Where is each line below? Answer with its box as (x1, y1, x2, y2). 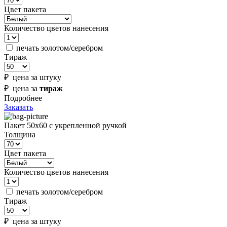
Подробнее (4, 94, 42, 103)
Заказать (4, 103, 33, 112)
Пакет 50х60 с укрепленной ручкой (4, 121, 127, 130)
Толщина (4, 130, 35, 139)
